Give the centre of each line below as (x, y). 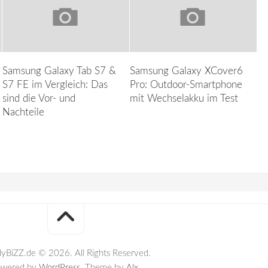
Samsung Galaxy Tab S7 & (59, 71)
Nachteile (23, 112)
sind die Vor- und (39, 98)
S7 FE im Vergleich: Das (55, 84)
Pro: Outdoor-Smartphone (186, 84)
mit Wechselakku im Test (184, 98)
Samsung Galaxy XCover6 (187, 71)
